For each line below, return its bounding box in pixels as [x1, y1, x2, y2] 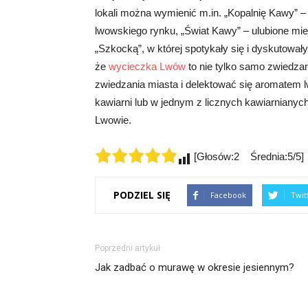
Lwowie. [95, 113, 131, 126]
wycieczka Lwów [109, 60, 186, 72]
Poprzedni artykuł [95, 243, 160, 253]
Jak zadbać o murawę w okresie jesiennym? [95, 261, 294, 274]
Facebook [210, 189, 246, 200]
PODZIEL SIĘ [113, 188, 170, 202]
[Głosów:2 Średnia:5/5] [191, 150, 304, 162]
